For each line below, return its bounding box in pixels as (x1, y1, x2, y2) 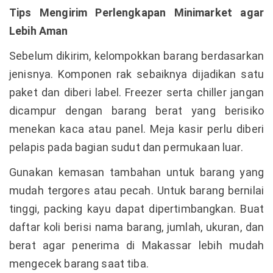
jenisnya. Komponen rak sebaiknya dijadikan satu (9, 68, 264, 81)
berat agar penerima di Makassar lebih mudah (9, 239, 264, 252)
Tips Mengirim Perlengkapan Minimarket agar (9, 6, 264, 19)
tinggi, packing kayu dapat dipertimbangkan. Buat (9, 202, 264, 216)
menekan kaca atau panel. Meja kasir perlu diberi (9, 122, 264, 136)
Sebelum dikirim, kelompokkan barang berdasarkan (9, 49, 264, 63)
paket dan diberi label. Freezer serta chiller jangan (9, 86, 264, 99)
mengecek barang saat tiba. (9, 257, 149, 271)
